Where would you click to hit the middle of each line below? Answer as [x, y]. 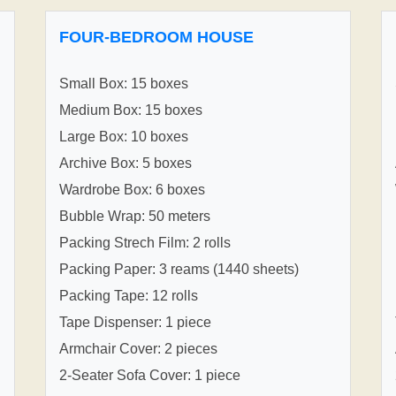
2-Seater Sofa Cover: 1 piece [150, 375]
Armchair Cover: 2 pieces [138, 348]
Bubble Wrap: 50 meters [135, 216]
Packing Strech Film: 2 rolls [145, 242]
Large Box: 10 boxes [124, 136]
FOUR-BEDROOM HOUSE [156, 37]
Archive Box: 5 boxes [126, 163]
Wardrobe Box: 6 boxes [132, 189]
